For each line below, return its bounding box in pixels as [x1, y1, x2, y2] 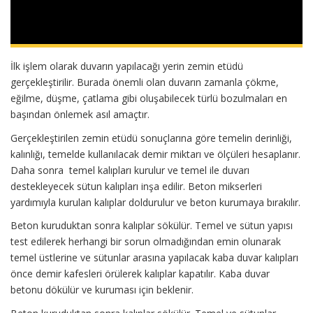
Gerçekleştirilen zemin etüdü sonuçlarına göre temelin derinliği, [10, 131, 292, 145]
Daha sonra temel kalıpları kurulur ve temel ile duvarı [10, 163, 249, 177]
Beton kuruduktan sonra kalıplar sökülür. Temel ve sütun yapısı [10, 219, 293, 232]
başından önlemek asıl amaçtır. [10, 108, 150, 121]
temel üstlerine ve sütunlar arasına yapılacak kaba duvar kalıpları [10, 251, 298, 264]
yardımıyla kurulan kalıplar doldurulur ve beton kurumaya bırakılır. [10, 195, 300, 209]
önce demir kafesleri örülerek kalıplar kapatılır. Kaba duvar [10, 267, 270, 280]
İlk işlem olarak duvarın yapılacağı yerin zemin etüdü [10, 59, 243, 73]
